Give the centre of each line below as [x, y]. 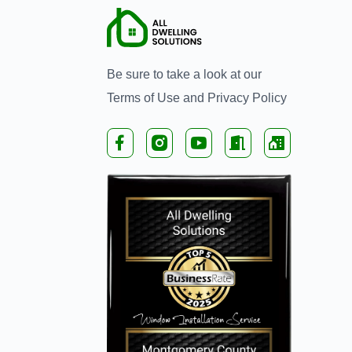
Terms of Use [143, 98]
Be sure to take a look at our [184, 74]
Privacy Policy [247, 98]
